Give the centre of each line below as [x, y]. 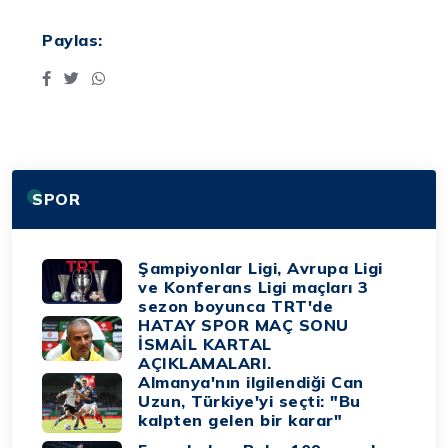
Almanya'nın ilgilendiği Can [251, 381]
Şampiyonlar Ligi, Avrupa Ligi [260, 267]
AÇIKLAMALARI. [205, 362]
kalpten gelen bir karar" [240, 419]
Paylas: [72, 40]
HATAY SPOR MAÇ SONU [243, 324]
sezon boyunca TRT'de [236, 305]
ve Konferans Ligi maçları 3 [253, 286]
